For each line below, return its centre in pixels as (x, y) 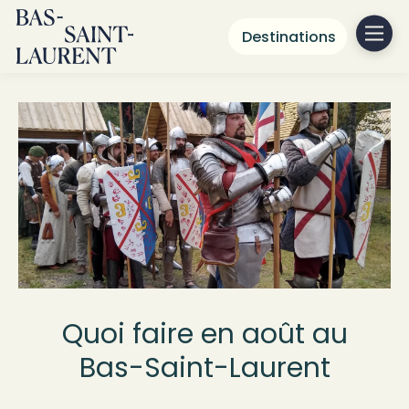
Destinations (289, 37)
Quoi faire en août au (204, 334)
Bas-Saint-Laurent (204, 368)
